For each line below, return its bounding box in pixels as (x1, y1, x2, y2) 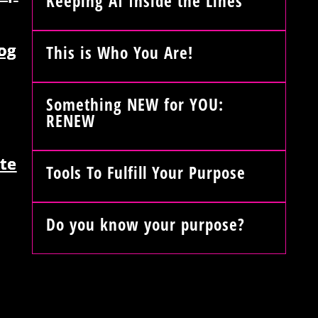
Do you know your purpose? (45, 212, 245, 236)
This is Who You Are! (45, 40, 193, 64)
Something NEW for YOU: (45, 92, 224, 116)
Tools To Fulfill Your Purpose (45, 160, 246, 184)
